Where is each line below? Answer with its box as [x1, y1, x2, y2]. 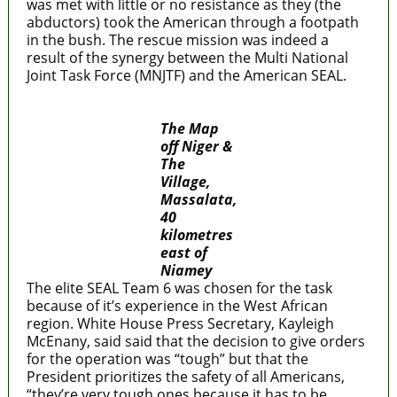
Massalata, [160, 189, 237, 209]
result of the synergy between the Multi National [26, 47, 348, 67]
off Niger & [160, 136, 232, 156]
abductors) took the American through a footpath [26, 12, 359, 32]
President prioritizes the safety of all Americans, [26, 366, 345, 386]
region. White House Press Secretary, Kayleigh [26, 313, 334, 333]
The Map [160, 118, 219, 138]
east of [160, 242, 207, 262]
